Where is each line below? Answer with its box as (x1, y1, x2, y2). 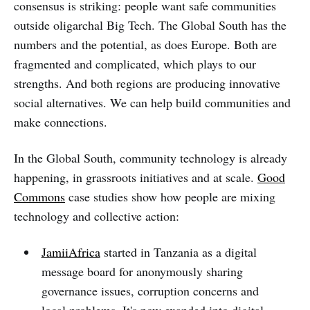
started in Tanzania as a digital (100, 243, 257, 260)
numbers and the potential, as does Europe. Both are (14, 35, 277, 53)
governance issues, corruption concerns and (41, 282, 259, 299)
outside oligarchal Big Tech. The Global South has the (14, 16, 286, 33)
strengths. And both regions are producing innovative (14, 74, 280, 91)
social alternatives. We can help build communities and (14, 93, 291, 111)
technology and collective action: (14, 207, 179, 224)
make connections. (14, 113, 107, 130)
